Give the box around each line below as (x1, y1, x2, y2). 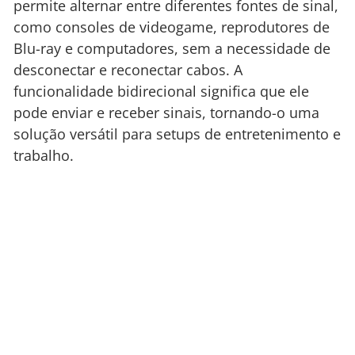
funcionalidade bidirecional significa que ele (13, 82, 309, 101)
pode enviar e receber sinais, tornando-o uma (13, 103, 319, 123)
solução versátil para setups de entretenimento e (13, 124, 341, 144)
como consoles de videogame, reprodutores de (13, 17, 330, 37)
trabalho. (13, 146, 74, 166)
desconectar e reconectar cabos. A (13, 60, 242, 80)
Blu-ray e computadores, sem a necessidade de (13, 39, 330, 59)
